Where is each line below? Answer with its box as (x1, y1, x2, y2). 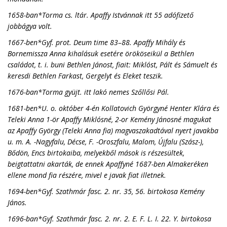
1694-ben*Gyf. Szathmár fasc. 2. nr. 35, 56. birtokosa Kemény (8, 186, 204, 196)
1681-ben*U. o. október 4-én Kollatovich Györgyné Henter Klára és (8, 103, 219, 113)
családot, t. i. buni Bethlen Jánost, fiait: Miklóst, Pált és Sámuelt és (8, 60, 217, 69)
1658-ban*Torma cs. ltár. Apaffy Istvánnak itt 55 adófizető (8, 10, 194, 20)
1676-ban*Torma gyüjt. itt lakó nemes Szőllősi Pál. (8, 87, 169, 97)
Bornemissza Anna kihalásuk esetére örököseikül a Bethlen (8, 49, 194, 58)
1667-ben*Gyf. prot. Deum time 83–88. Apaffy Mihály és (8, 37, 185, 47)
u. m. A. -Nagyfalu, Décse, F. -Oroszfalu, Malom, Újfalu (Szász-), (8, 137, 204, 146)
